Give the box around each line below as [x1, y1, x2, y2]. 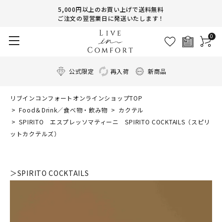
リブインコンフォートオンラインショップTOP [10, 94, 143, 102]
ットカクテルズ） [10, 129, 60, 138]
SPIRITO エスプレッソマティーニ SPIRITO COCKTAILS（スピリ [17, 117, 211, 126]
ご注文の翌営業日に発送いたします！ [57, 14, 165, 22]
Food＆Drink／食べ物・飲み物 [19, 106, 108, 114]
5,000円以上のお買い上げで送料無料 [58, 5, 164, 13]
